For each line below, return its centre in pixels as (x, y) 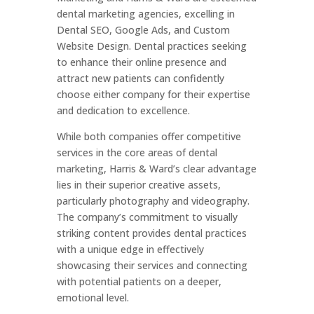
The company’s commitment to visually (147, 217)
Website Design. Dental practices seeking (151, 46)
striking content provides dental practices (151, 233)
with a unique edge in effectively (130, 249)
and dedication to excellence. (123, 110)
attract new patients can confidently (140, 78)
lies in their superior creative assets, (138, 185)
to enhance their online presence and (141, 62)
